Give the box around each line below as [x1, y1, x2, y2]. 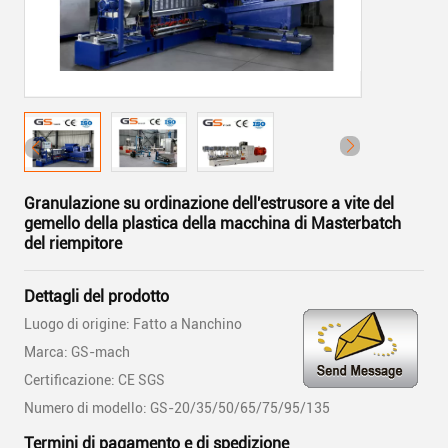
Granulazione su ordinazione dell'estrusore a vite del [24, 194, 394, 213]
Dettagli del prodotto [24, 287, 169, 306]
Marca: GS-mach [24, 344, 130, 360]
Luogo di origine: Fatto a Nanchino [24, 316, 242, 332]
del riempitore [24, 234, 122, 253]
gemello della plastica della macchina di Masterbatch [24, 214, 401, 233]
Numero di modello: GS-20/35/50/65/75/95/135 [24, 400, 330, 416]
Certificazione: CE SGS [24, 372, 165, 388]
